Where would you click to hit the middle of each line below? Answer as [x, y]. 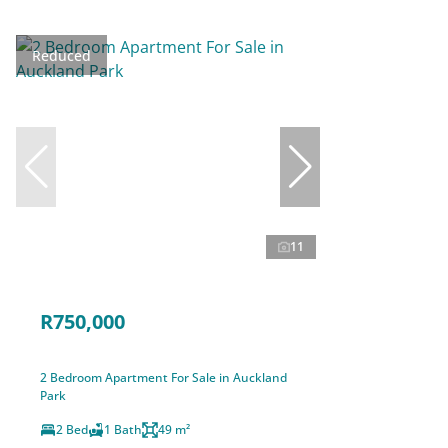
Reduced [61, 55]
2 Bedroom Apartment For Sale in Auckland [163, 377]
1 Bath [123, 429]
